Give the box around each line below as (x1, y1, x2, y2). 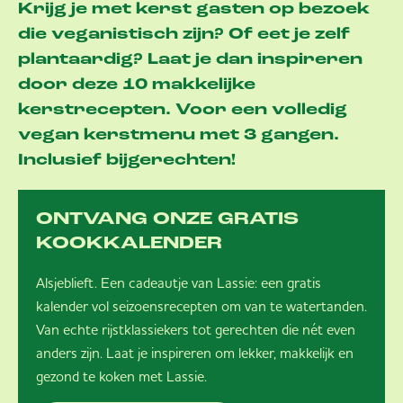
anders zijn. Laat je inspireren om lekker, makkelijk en (36, 344, 354, 362)
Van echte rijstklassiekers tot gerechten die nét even (36, 320, 355, 338)
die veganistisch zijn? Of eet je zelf (18, 26, 350, 43)
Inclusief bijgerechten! (18, 152, 236, 169)
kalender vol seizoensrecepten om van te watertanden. (36, 297, 367, 315)
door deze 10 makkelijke (18, 76, 255, 94)
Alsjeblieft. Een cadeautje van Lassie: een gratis (36, 273, 321, 291)
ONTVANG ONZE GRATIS (36, 210, 299, 228)
